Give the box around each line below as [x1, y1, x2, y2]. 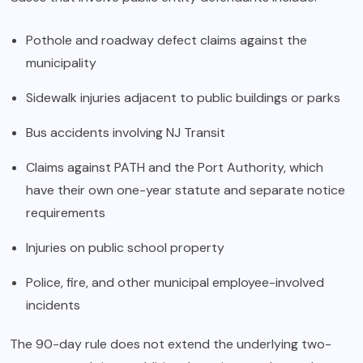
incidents [26, 297, 80, 314]
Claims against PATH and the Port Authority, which [26, 159, 323, 177]
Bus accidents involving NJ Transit [26, 124, 225, 142]
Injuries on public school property [26, 239, 224, 257]
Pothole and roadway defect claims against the [26, 32, 307, 49]
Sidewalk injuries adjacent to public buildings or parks [26, 89, 340, 107]
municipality [26, 54, 96, 72]
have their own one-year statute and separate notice [26, 181, 345, 199]
